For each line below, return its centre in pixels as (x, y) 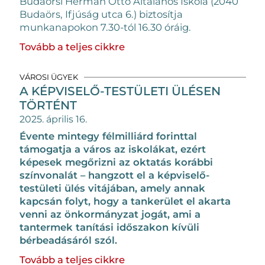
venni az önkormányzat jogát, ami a (110, 214)
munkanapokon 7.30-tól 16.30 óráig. (105, 27)
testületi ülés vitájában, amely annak (112, 188)
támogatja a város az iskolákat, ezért (112, 149)
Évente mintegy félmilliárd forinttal (108, 136)
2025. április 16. (53, 119)
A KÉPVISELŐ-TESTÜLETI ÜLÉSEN (120, 91)
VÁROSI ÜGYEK (49, 77)
